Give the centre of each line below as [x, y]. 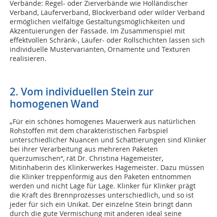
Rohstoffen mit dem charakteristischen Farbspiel [89, 131]
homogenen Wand [54, 104]
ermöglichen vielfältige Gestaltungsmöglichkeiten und [97, 22]
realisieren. [28, 59]
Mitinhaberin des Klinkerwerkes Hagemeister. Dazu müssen [107, 168]
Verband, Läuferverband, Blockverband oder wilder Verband [107, 13]
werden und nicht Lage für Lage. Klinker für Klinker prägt [103, 186]
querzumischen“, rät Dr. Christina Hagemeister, [86, 158]
